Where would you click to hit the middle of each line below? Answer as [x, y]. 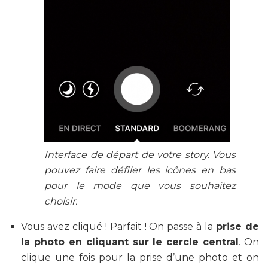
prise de [238, 227]
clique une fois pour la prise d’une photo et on [140, 258]
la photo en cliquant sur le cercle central [130, 242]
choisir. [61, 202]
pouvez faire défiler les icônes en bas [140, 170]
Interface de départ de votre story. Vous [140, 155]
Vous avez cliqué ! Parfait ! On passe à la [119, 227]
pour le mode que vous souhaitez [140, 186]
